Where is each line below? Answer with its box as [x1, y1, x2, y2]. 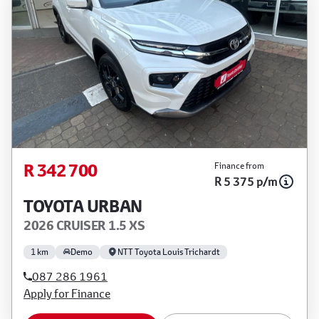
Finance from [214, 159, 264, 172]
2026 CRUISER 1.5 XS [23, 216, 145, 234]
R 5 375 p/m [214, 173, 277, 189]
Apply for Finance [23, 285, 110, 300]
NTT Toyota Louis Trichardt [117, 245, 220, 258]
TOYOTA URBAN [23, 194, 142, 218]
